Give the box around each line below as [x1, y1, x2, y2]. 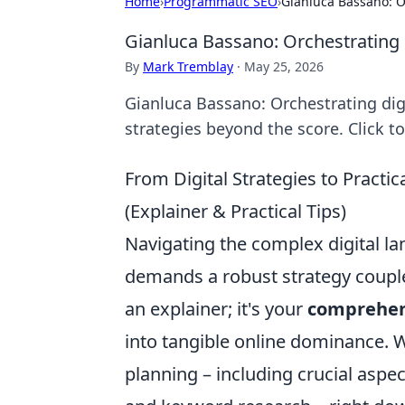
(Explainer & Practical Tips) [125, 199, 346, 223]
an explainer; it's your [125, 297, 303, 321]
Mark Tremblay [143, 58, 233, 75]
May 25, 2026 [244, 58, 324, 75]
